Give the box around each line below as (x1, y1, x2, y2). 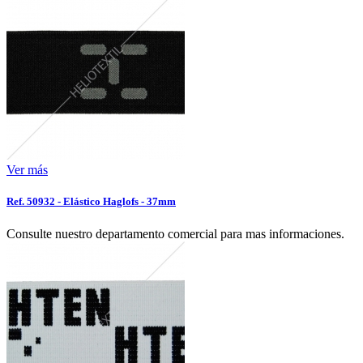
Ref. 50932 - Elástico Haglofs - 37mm (6, 195, 176, 208)
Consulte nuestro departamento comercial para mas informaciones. (6, 226, 344, 241)
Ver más (6, 163, 48, 177)
